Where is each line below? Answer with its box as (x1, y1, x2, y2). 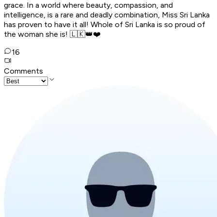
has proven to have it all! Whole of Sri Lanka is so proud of (4, 20, 205, 30)
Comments (4, 66, 43, 76)
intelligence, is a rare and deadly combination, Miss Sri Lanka (4, 10, 210, 20)
